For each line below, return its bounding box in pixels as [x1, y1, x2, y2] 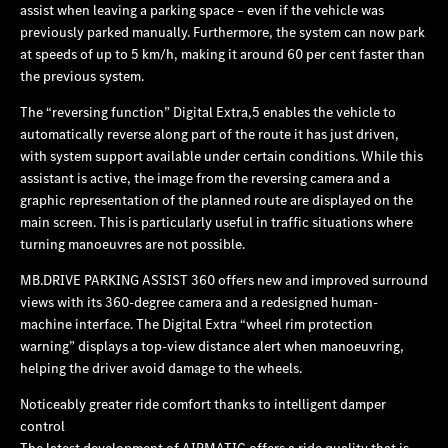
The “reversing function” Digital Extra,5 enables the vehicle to [20, 102, 396, 121]
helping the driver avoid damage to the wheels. [20, 358, 302, 377]
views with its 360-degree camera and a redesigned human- [20, 292, 378, 311]
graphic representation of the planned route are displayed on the [20, 190, 413, 209]
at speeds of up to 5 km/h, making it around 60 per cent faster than [20, 44, 425, 63]
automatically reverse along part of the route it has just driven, [20, 124, 399, 143]
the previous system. [20, 66, 144, 85]
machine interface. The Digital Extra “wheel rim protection [20, 314, 373, 333]
